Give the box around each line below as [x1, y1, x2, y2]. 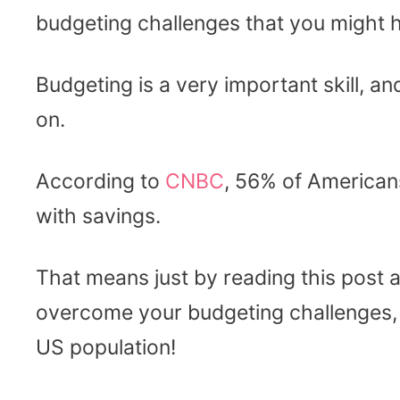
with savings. [36, 203, 161, 229]
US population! [36, 334, 176, 360]
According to [36, 168, 165, 194]
